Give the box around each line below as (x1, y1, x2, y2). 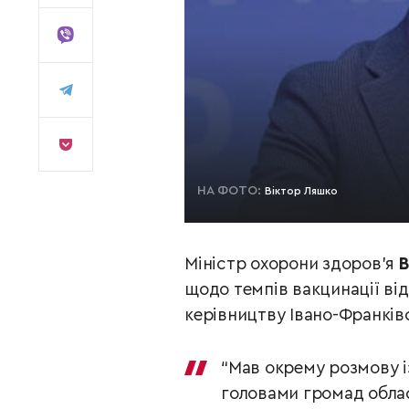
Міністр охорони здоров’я (184, 256, 399, 273)
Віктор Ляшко (265, 185, 338, 196)
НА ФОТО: (197, 184, 265, 197)
